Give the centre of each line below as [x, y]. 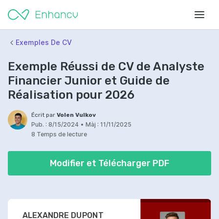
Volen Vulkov [76, 115]
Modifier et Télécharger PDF [109, 163]
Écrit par [44, 115]
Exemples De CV [44, 42]
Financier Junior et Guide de [89, 81]
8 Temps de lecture [59, 134]
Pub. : [39, 124]
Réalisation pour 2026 [71, 95]
